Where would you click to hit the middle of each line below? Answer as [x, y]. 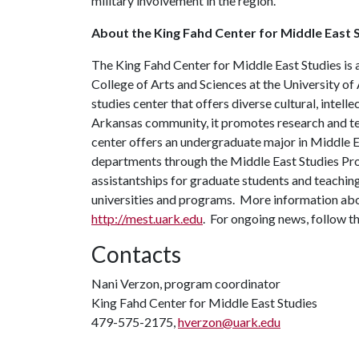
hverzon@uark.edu [229, 322]
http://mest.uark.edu [147, 218]
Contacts [136, 254]
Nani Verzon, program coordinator [186, 283]
